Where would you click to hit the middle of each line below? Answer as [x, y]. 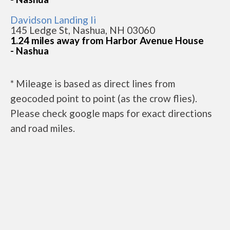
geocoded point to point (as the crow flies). [104, 98]
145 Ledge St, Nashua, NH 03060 [83, 30]
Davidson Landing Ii [53, 20]
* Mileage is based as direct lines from [93, 83]
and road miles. [43, 128]
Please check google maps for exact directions [111, 113]
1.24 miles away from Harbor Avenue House [107, 40]
